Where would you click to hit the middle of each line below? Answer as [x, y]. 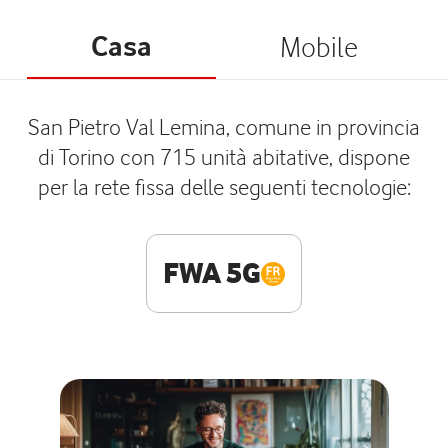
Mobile [318, 47]
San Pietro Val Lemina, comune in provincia [224, 126]
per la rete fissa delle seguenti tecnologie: [224, 186]
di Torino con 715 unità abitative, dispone [224, 156]
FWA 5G [212, 273]
